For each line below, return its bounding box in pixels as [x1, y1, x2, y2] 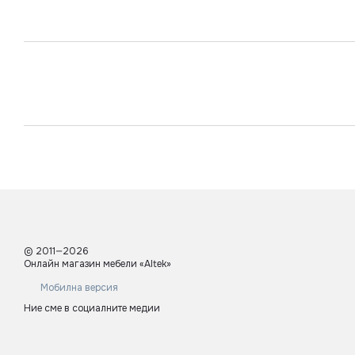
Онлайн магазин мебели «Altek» [24, 258, 171, 271]
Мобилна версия [38, 281, 118, 295]
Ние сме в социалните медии [24, 301, 160, 315]
